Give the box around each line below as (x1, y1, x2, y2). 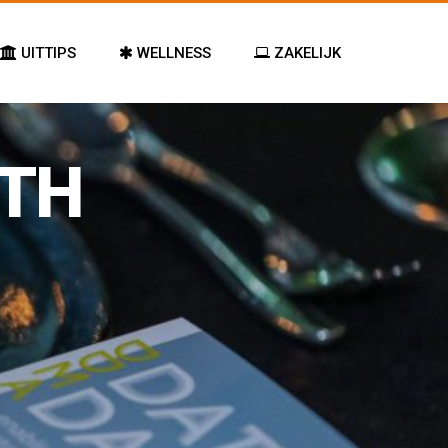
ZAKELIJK (270, 44, 341, 62)
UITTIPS (17, 44, 76, 62)
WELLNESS (133, 44, 211, 62)
